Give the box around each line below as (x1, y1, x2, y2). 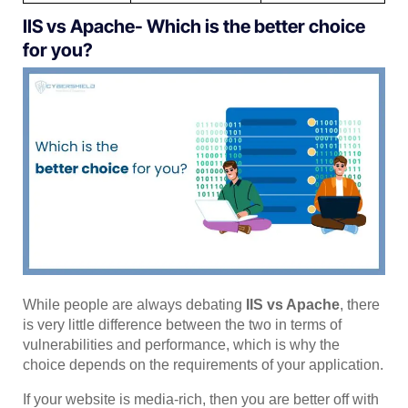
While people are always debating (23, 297, 246, 313)
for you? (23, 38, 93, 61)
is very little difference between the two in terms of (23, 317, 342, 333)
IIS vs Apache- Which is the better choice (23, 15, 365, 37)
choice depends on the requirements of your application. (23, 357, 383, 373)
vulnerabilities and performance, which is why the (23, 337, 340, 353)
